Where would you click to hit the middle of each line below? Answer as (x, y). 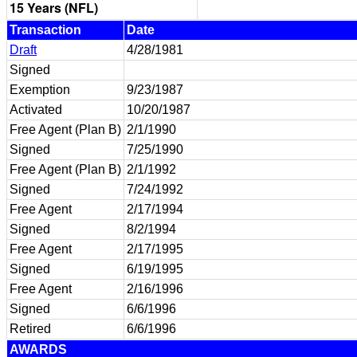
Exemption (40, 90)
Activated (36, 110)
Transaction (45, 30)
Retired (30, 329)
